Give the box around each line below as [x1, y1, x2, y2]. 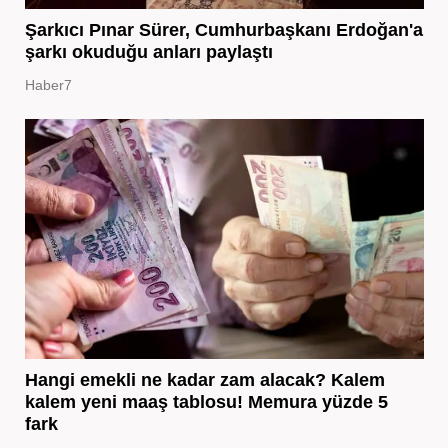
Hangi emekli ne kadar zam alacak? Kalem [24, 369, 385, 390]
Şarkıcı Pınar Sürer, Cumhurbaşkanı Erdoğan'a [24, 19, 423, 40]
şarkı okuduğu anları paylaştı [24, 41, 273, 62]
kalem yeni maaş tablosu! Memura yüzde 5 [24, 391, 388, 412]
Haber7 [24, 76, 72, 93]
